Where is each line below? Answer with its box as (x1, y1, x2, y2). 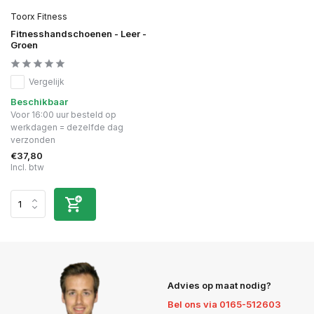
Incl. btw (11, 161, 44, 172)
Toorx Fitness (11, 11, 67, 22)
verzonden (11, 134, 55, 145)
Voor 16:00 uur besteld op (11, 109, 116, 120)
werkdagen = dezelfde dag (11, 121, 123, 132)
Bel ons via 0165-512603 (168, 298, 281, 310)
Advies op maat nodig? (168, 279, 271, 291)
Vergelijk (29, 76, 64, 87)
